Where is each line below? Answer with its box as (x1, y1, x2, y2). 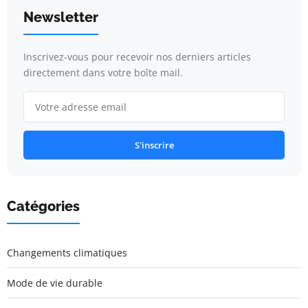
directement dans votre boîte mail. (23, 66, 183, 80)
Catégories (7, 198, 80, 215)
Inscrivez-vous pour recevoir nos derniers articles (23, 50, 251, 64)
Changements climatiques (7, 246, 127, 260)
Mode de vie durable (7, 276, 102, 290)
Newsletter (23, 9, 98, 26)
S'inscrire (134, 139, 174, 152)
